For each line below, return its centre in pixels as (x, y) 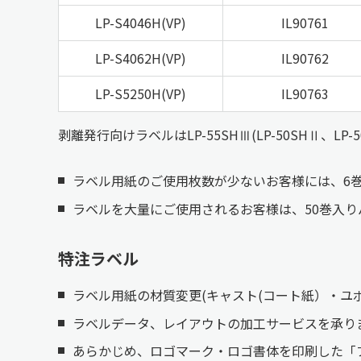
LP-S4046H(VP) (141, 23)
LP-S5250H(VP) (141, 94)
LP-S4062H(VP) (141, 58)
